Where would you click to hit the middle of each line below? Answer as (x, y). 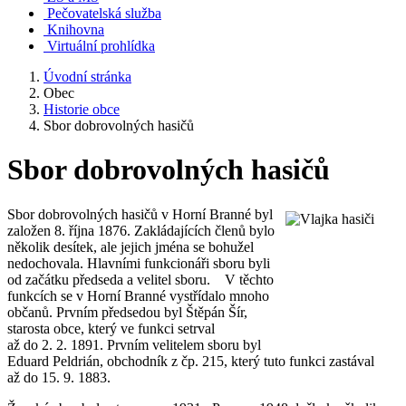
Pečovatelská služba (104, 13)
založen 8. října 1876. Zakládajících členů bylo (141, 230)
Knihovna (76, 29)
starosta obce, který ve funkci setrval (111, 328)
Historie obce (82, 109)
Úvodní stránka (87, 77)
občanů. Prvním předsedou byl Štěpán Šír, (127, 312)
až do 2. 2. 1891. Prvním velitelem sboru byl (134, 344)
